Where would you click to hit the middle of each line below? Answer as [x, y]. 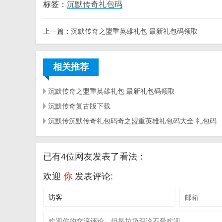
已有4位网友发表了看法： [95, 157]
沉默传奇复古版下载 [79, 106]
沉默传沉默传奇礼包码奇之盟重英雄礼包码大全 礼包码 [132, 121]
